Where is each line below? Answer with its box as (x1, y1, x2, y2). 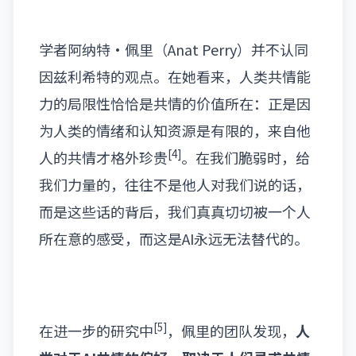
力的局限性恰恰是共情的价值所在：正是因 (39, 93, 311, 114)
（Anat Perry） (153, 39, 251, 60)
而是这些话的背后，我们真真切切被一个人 (39, 201, 311, 222)
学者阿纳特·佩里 (39, 39, 153, 60)
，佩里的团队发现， (167, 320, 296, 341)
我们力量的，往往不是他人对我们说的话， (39, 174, 311, 195)
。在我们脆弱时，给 (181, 147, 310, 168)
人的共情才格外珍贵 (39, 147, 168, 168)
